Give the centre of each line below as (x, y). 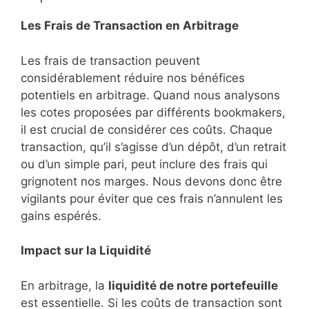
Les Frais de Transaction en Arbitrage (130, 26)
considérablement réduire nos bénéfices (133, 78)
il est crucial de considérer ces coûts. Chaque (147, 129)
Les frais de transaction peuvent (110, 60)
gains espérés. (61, 216)
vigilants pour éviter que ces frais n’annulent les (152, 198)
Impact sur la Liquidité (86, 251)
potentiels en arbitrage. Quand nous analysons (150, 95)
